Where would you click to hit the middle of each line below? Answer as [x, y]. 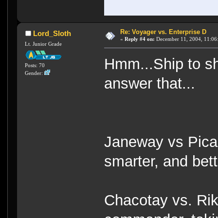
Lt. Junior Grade [44, 44]
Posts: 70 [35, 65]
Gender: [35, 73]
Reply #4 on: [139, 39]
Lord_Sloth [52, 34]
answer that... [150, 83]
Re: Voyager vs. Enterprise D [163, 32]
